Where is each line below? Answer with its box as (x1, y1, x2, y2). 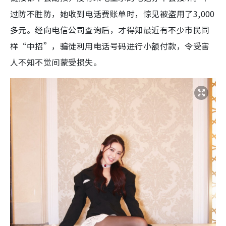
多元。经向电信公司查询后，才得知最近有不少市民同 (10, 24, 210, 36)
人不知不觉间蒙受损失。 (10, 56, 102, 69)
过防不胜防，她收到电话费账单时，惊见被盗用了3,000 (10, 8, 215, 20)
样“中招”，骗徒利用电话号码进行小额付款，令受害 (10, 40, 210, 52)
